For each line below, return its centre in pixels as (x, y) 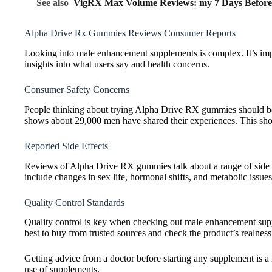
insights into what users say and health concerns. (117, 64)
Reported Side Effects (66, 146)
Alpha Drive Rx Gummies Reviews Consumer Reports (130, 33)
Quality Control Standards (74, 202)
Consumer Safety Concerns (77, 89)
